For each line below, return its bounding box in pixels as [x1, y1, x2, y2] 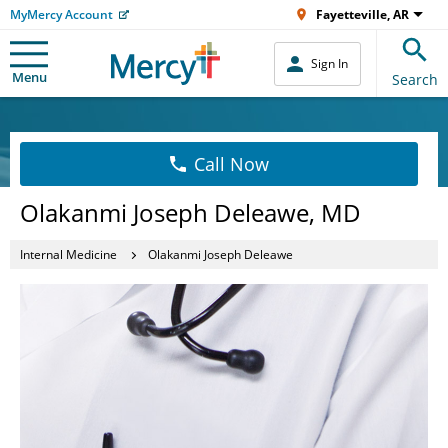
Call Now [193, 152, 269, 176]
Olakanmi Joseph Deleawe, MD [20, 196, 361, 229]
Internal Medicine [20, 245, 117, 263]
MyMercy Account [10, 6, 113, 23]
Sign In [311, 55, 348, 72]
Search [392, 70, 438, 89]
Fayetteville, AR [316, 6, 409, 23]
